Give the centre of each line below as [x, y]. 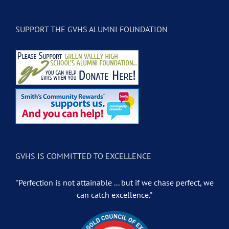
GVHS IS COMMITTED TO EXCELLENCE [83, 156]
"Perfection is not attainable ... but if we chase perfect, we [114, 183]
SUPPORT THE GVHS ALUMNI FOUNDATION [91, 29]
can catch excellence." [114, 195]
